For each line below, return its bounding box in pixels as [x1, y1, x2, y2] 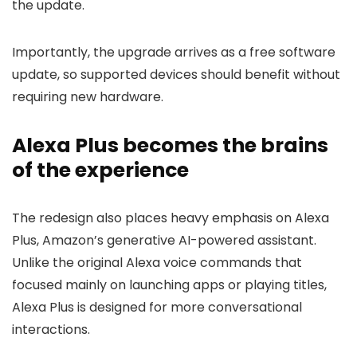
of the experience [12, 156, 189, 184]
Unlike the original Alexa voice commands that [12, 253, 302, 272]
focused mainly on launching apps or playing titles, [12, 276, 327, 294]
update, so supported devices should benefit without [12, 65, 340, 84]
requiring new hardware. [12, 88, 163, 106]
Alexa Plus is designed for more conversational [12, 298, 302, 316]
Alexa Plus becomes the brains [12, 131, 328, 159]
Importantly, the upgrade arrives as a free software [12, 43, 335, 61]
